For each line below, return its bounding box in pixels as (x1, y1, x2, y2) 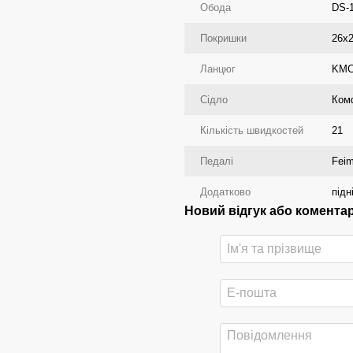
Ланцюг (200, 63, 236, 75)
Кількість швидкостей (200, 124, 303, 136)
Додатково (200, 186, 251, 198)
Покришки (200, 32, 247, 44)
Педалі (200, 155, 233, 167)
